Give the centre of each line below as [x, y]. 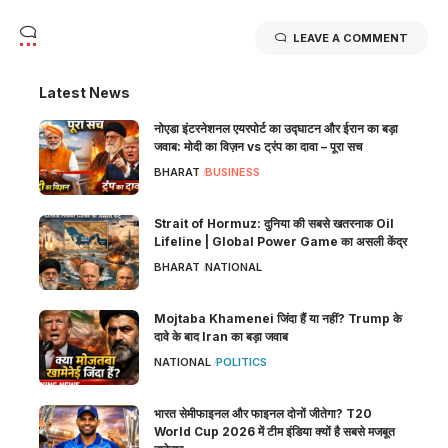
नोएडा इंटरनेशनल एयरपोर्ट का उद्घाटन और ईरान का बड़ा [276, 128]
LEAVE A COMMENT [350, 37]
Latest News [84, 92]
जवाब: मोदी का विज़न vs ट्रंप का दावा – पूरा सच [258, 146]
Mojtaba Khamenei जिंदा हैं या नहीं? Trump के [278, 318]
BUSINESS [232, 171]
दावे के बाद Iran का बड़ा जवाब [221, 336]
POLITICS [241, 361]
